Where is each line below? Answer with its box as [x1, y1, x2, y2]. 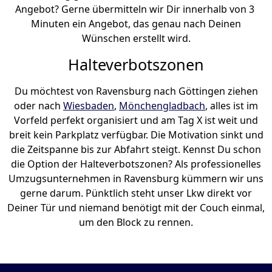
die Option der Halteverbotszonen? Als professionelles [11, 157, 261, 171]
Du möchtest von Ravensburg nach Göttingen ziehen [14, 84, 258, 98]
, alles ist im [205, 99, 258, 113]
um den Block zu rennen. [79, 216, 193, 229]
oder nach [14, 99, 63, 113]
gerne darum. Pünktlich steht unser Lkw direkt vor [20, 186, 252, 200]
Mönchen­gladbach [119, 99, 205, 113]
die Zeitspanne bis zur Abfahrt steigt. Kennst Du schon [11, 143, 261, 157]
